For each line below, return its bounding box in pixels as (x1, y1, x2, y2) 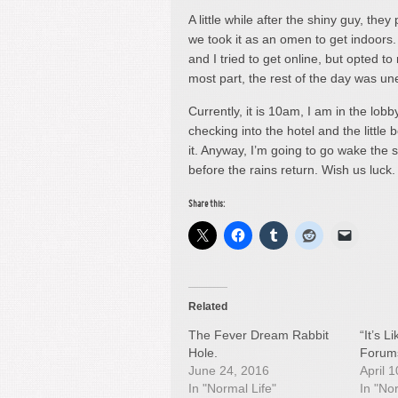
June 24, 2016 (188, 363, 269, 378)
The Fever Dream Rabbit (188, 328, 329, 342)
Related (188, 300, 227, 313)
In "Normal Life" (188, 381, 276, 395)
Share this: (188, 200, 225, 209)
